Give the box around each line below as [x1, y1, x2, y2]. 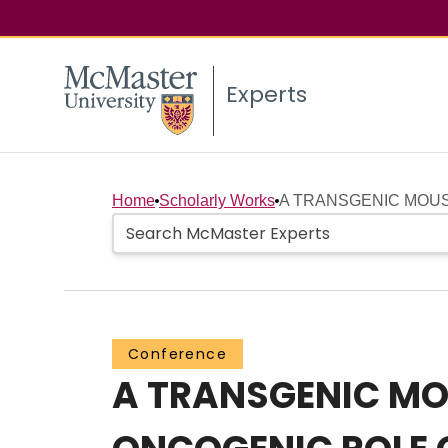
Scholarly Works [159, 192, 275, 210]
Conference [128, 344, 227, 365]
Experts [226, 79, 307, 111]
